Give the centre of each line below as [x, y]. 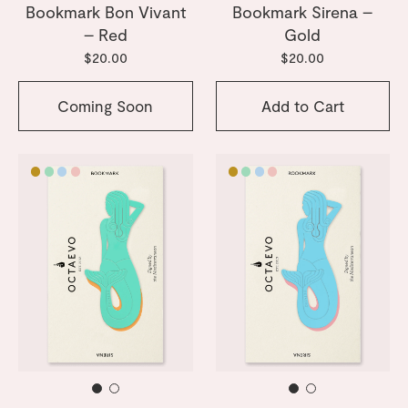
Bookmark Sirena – [303, 12]
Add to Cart [302, 106]
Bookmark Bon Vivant [105, 12]
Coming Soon [106, 106]
